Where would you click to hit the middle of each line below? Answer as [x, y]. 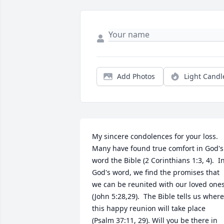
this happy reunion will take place [149, 208]
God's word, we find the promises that [156, 172]
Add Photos [136, 76]
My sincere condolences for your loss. [155, 136]
